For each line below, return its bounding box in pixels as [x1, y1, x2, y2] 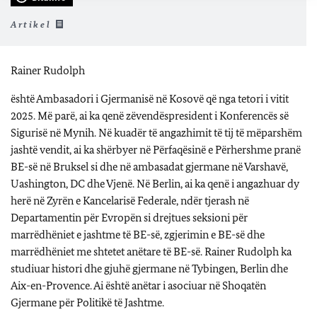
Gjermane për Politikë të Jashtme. [11, 295, 164, 309]
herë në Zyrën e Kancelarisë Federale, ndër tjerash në [11, 193, 249, 207]
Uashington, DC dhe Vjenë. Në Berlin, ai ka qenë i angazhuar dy [11, 176, 299, 190]
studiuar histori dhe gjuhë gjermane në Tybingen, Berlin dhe [11, 261, 288, 275]
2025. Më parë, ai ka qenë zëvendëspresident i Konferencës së [11, 108, 289, 122]
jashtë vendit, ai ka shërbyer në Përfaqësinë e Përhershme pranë [11, 142, 301, 156]
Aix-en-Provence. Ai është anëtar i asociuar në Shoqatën [11, 278, 266, 292]
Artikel [11, 18, 52, 30]
